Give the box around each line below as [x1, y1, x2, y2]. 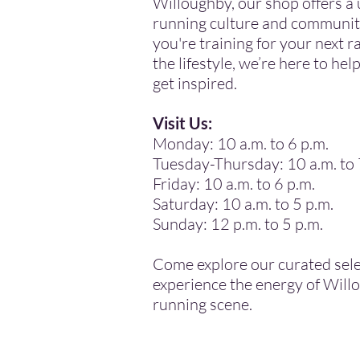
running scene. [153, 294, 252, 314]
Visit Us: [153, 113, 212, 133]
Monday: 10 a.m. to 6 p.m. [153, 133, 329, 153]
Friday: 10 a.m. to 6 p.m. [153, 174, 315, 194]
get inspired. [153, 73, 237, 93]
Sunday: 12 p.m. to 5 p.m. [153, 214, 323, 234]
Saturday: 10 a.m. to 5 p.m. [153, 194, 333, 214]
